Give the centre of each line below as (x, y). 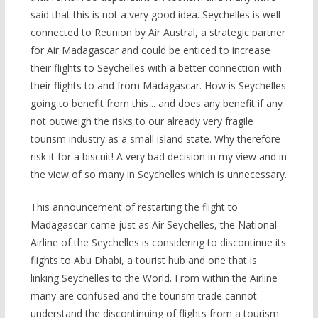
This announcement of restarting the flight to (134, 207)
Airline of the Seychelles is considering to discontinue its (158, 242)
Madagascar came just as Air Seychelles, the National (153, 225)
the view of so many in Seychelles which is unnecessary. (158, 174)
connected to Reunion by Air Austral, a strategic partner (158, 32)
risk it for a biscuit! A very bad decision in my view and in (158, 157)
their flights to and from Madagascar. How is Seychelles (158, 86)
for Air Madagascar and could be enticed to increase (150, 50)
